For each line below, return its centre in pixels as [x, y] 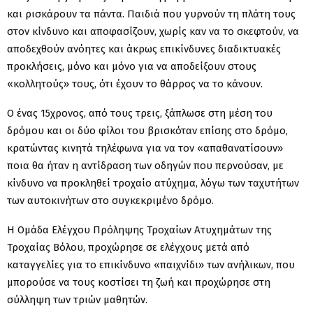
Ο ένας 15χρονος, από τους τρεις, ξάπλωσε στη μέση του [140, 113]
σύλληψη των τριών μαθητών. [77, 299]
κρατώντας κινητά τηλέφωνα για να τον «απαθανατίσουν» [145, 148]
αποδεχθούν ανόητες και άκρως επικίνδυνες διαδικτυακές [144, 49]
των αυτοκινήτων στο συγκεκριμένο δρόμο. [110, 200]
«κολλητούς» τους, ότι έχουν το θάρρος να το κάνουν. [135, 83]
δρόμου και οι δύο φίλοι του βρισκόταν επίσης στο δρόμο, [147, 130]
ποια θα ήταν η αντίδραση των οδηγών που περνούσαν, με [145, 165]
